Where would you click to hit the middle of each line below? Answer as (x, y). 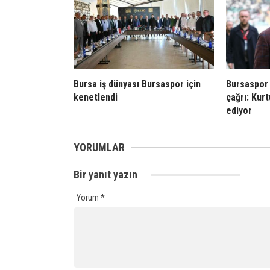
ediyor (239, 110)
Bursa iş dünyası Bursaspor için (137, 84)
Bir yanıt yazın (107, 174)
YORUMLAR (99, 147)
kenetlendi (96, 97)
